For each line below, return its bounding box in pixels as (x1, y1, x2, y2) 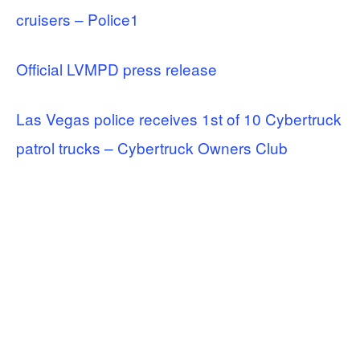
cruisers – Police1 (16, 7, 139, 30)
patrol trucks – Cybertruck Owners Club (16, 136, 288, 158)
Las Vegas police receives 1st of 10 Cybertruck (16, 107, 342, 129)
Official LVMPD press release (16, 57, 217, 80)
